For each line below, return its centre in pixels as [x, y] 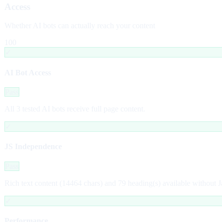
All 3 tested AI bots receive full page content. [75, 109]
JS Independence [33, 147]
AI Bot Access [28, 72]
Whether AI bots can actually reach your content [80, 26]
